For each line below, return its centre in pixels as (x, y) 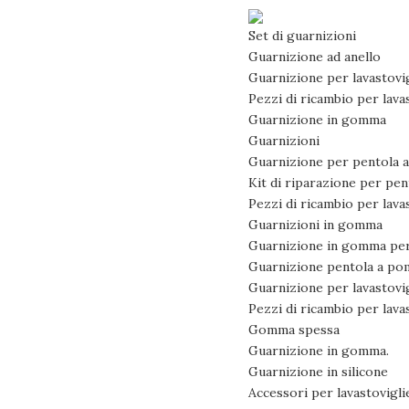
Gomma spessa (294, 330)
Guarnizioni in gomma (315, 225)
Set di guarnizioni (302, 36)
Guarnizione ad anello (315, 57)
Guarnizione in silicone (318, 372)
